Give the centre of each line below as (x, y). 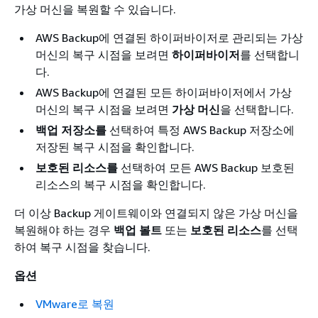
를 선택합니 (270, 55)
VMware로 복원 (75, 304)
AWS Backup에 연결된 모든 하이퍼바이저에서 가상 (164, 92)
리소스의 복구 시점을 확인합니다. (121, 185)
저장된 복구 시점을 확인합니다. (115, 147)
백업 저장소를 (71, 130)
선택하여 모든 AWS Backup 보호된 (206, 168)
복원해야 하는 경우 (64, 230)
